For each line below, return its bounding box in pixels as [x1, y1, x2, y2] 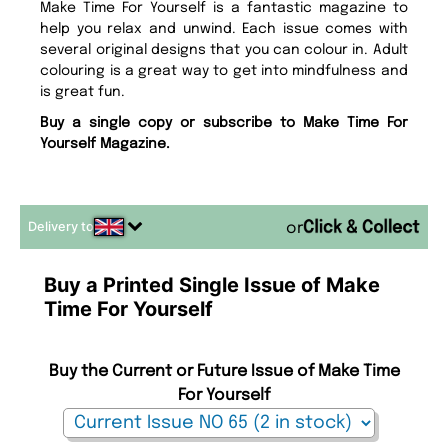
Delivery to [28, 219, 94, 235]
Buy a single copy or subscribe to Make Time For [40, 116, 408, 131]
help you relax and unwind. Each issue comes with [40, 22, 408, 37]
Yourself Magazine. [40, 137, 171, 152]
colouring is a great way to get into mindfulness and [40, 64, 408, 79]
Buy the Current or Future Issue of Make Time [48, 363, 400, 381]
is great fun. [40, 85, 126, 100]
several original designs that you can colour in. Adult [40, 43, 408, 58]
